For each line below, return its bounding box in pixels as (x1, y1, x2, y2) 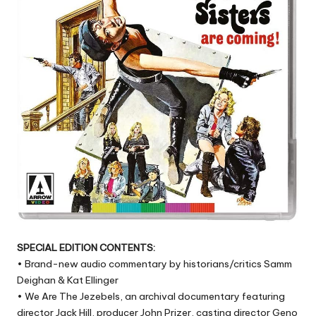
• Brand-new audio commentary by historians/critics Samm (17, 257, 292, 271)
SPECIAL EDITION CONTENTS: (17, 241, 155, 255)
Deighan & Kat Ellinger (17, 274, 119, 287)
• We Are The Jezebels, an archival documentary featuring (17, 290, 285, 303)
